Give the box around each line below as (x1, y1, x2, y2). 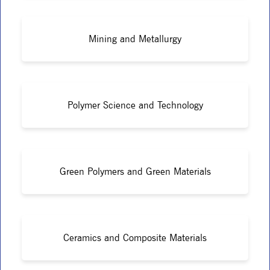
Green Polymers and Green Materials (59, 165, 211, 177)
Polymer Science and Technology (67, 99, 203, 111)
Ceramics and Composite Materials (63, 231, 207, 243)
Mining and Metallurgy (89, 33, 181, 45)
